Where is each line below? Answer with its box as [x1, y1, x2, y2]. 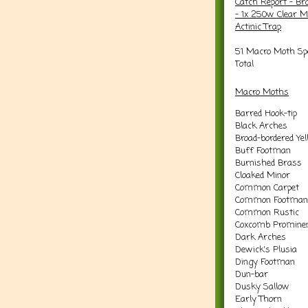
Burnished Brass [235, 156, 302, 170]
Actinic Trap [235, 20, 281, 34]
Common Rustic [235, 206, 299, 219]
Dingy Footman [235, 255, 295, 269]
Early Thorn [235, 292, 282, 306]
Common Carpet [235, 181, 299, 195]
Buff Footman [235, 144, 291, 157]
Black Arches [235, 119, 287, 133]
